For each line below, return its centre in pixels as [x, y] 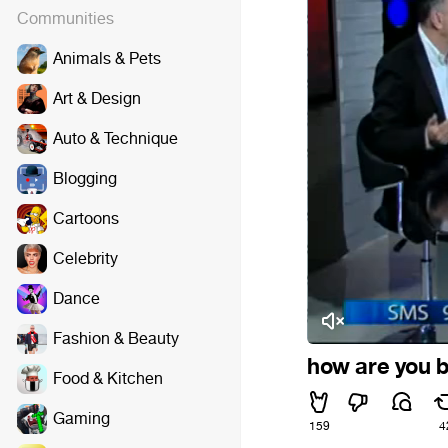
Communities [65, 18]
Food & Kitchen [108, 378]
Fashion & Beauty [116, 338]
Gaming [81, 418]
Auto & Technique [115, 138]
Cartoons [86, 218]
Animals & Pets [107, 58]
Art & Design [97, 98]
